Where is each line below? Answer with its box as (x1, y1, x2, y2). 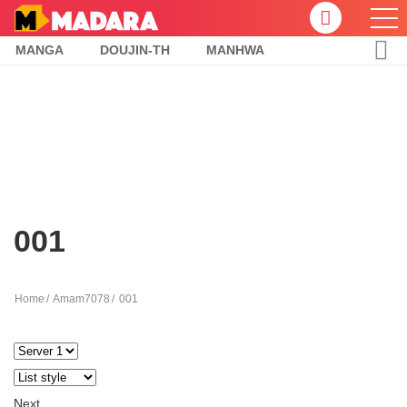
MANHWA (206, 43, 264, 57)
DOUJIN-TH (100, 43, 170, 57)
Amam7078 (53, 292, 110, 305)
